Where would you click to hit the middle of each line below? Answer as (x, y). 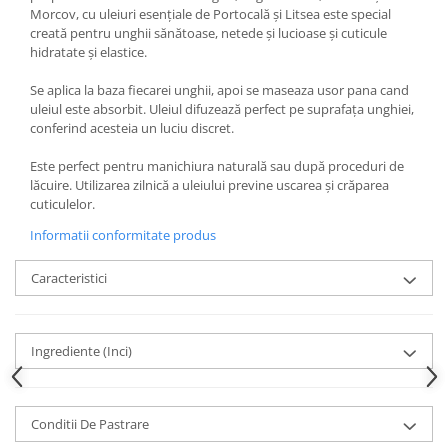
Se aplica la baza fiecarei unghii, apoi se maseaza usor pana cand (219, 90)
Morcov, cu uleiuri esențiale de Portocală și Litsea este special (210, 14)
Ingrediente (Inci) (81, 351)
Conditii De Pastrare (90, 424)
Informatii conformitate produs (123, 235)
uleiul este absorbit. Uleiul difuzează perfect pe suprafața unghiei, (222, 109)
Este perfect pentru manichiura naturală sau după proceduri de (217, 166)
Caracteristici (69, 278)
